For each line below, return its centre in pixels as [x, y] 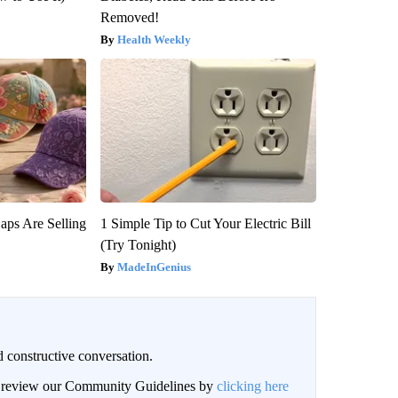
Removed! [129, 18]
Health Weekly [154, 40]
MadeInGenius [154, 267]
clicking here [252, 386]
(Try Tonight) [138, 245]
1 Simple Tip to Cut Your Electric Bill [205, 224]
